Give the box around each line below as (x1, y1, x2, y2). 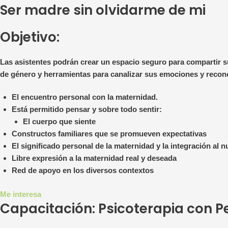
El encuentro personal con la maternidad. (11, 93, 158, 102)
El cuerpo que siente (23, 117, 96, 126)
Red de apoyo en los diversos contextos (11, 166, 154, 175)
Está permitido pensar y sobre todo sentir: (11, 105, 162, 114)
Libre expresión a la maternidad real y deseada (11, 154, 177, 163)
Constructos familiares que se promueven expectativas (11, 129, 207, 138)
